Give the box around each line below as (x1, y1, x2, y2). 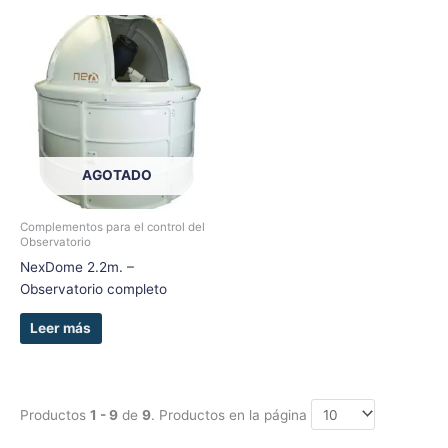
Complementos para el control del (20, 219, 205, 234)
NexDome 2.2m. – (20, 258, 134, 275)
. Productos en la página (151, 406, 311, 423)
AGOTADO (82, 166, 152, 183)
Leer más (30, 320, 92, 337)
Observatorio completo (20, 280, 167, 297)
